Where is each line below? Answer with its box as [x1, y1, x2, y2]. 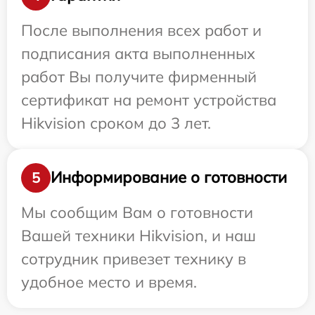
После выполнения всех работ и [21, 20, 262, 40]
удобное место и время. [21, 271, 197, 292]
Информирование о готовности [51, 167, 287, 188]
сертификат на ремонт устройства [21, 89, 276, 110]
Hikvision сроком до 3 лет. [21, 112, 211, 133]
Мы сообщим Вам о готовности [21, 202, 253, 222]
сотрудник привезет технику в [21, 248, 246, 269]
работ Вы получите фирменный [21, 66, 257, 86]
